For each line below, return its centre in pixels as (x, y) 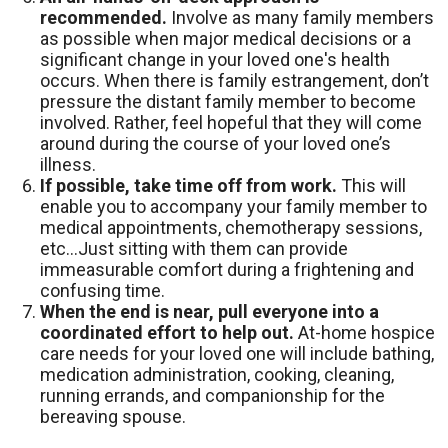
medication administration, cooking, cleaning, (217, 374)
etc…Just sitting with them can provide (194, 248)
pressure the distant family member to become (228, 101)
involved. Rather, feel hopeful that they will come (231, 122)
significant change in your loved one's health (215, 59)
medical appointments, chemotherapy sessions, (231, 227)
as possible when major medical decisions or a (225, 38)
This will (371, 185)
